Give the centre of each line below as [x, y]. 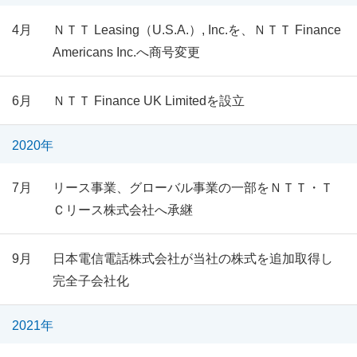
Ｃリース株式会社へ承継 [122, 210]
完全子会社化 [90, 281]
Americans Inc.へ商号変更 [126, 52]
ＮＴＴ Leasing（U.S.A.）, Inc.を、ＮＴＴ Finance [196, 30]
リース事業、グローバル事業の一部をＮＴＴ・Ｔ [192, 188]
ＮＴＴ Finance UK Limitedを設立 [148, 101]
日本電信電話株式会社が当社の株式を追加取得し [192, 259]
